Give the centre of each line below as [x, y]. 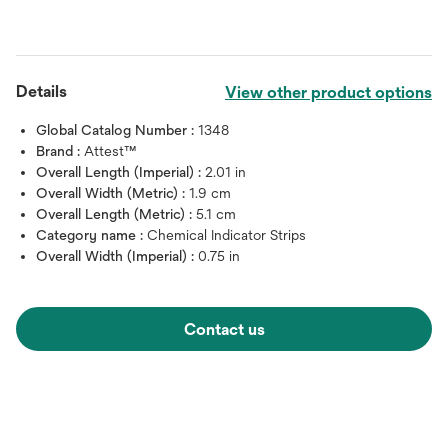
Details [41, 91]
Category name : [91, 235]
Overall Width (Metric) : [112, 193]
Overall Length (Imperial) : [120, 172]
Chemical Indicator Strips [226, 235]
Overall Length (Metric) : [116, 214]
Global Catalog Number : [117, 130]
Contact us [224, 329]
